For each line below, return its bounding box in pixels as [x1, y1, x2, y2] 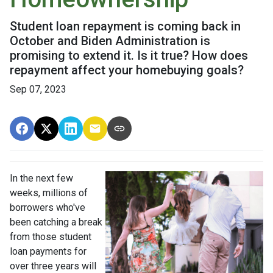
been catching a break [10, 216, 102, 229]
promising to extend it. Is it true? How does [10, 48, 248, 63]
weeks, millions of [10, 187, 88, 199]
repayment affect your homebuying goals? [10, 63, 244, 78]
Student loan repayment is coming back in [10, 19, 241, 34]
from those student [10, 231, 91, 243]
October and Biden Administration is [10, 34, 210, 49]
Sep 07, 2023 [10, 83, 66, 96]
